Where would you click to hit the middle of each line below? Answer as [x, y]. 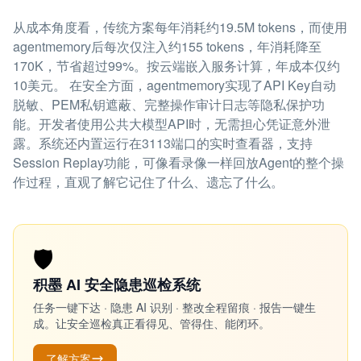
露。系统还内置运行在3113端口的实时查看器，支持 [163, 143]
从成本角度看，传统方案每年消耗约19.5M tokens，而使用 [180, 27]
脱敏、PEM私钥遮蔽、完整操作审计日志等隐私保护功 [169, 104]
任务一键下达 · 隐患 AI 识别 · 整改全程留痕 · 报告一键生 [174, 307]
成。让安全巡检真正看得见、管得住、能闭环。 [151, 323]
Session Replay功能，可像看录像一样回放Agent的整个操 [178, 162]
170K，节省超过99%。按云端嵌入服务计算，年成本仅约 [176, 66]
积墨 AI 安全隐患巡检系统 [117, 284]
